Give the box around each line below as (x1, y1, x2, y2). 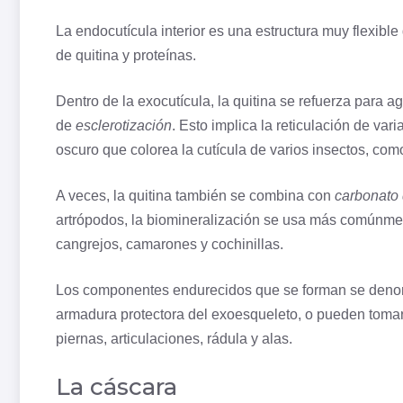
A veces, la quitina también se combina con (56, 188, 335, 204)
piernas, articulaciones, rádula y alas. (56, 331, 292, 347)
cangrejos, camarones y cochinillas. (56, 237, 283, 253)
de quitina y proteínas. (56, 48, 196, 64)
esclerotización (76, 118, 172, 134)
